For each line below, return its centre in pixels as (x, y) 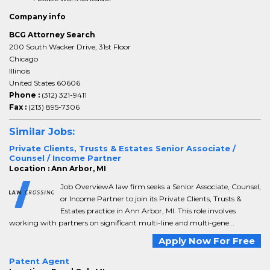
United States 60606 (45, 83)
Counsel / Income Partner (65, 158)
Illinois (20, 71)
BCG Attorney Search (52, 35)
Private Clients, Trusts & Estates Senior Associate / (122, 148)
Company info (37, 17)
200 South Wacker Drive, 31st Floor (70, 47)
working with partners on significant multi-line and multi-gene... (122, 223)
